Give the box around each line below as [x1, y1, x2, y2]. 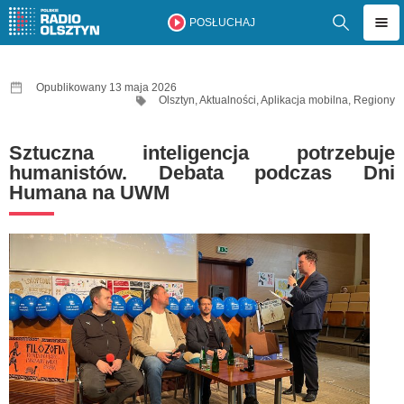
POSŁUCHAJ [188, 16, 255, 29]
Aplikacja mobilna [261, 94, 348, 106]
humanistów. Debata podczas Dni [9, 161, 395, 184]
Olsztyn [159, 94, 195, 106]
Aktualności [199, 94, 256, 106]
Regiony [353, 94, 395, 106]
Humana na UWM [9, 181, 170, 204]
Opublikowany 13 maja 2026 [36, 81, 177, 94]
